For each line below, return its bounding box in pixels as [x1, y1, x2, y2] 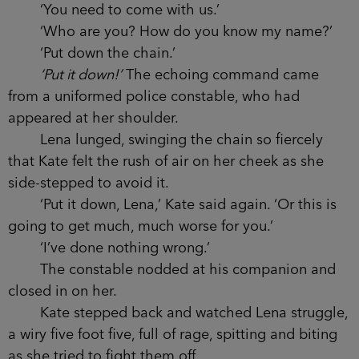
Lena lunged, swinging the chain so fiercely [8, 132, 323, 147]
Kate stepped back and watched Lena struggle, [8, 305, 348, 321]
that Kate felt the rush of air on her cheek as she [8, 154, 324, 169]
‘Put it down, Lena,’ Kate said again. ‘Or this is [8, 197, 337, 212]
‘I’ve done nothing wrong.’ [8, 240, 210, 256]
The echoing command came [122, 67, 319, 83]
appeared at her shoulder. [8, 111, 179, 126]
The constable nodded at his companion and [8, 262, 336, 277]
